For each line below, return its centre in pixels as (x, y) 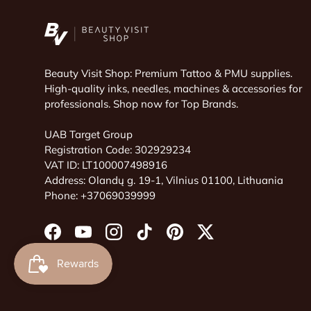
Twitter (221, 238)
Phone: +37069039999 (100, 196)
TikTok (159, 238)
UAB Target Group (89, 135)
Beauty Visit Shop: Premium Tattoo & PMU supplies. (168, 74)
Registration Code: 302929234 (118, 150)
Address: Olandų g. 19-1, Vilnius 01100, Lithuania (164, 180)
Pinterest (195, 238)
